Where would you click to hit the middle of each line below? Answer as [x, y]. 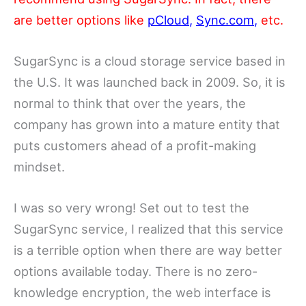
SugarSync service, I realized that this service [149, 229]
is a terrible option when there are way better [148, 250]
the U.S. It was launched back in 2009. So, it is [150, 82]
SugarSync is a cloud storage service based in [150, 61]
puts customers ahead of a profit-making [135, 146]
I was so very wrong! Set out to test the [131, 208]
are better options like [81, 19]
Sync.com [225, 19]
